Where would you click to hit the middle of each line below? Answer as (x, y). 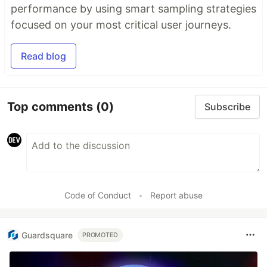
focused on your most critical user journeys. (121, 25)
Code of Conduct (98, 195)
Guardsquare (47, 235)
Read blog (44, 56)
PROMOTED (100, 235)
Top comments (52, 106)
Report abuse (176, 195)
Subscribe (227, 107)
